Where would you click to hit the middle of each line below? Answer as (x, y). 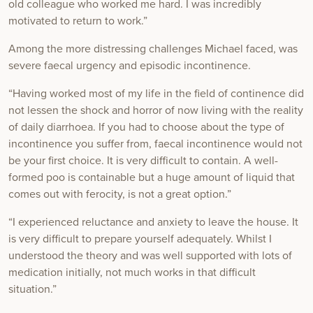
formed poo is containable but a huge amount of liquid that (152, 178)
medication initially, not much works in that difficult (132, 273)
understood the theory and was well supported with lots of (150, 256)
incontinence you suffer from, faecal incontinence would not (155, 144)
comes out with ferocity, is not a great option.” (120, 195)
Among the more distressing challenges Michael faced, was (153, 49)
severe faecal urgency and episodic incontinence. (130, 66)
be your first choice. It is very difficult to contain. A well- (143, 161)
